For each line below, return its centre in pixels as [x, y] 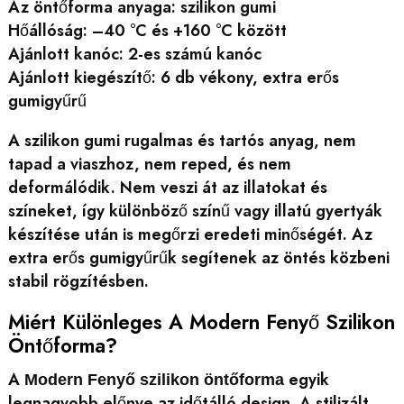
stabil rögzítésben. [78, 282]
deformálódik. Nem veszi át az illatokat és [167, 188]
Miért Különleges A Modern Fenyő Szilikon [201, 322]
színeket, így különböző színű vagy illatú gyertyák [195, 211]
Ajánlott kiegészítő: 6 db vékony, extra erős [173, 77]
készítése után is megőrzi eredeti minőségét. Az [190, 235]
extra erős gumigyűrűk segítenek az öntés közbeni [198, 258]
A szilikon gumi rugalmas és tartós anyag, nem [182, 141]
